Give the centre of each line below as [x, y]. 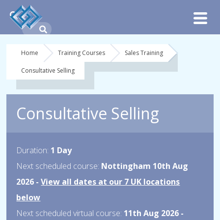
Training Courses [82, 53]
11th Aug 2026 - [153, 213]
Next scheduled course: [58, 166]
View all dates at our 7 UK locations [110, 182]
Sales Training [144, 53]
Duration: [33, 150]
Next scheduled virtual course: [69, 213]
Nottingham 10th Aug [144, 166]
